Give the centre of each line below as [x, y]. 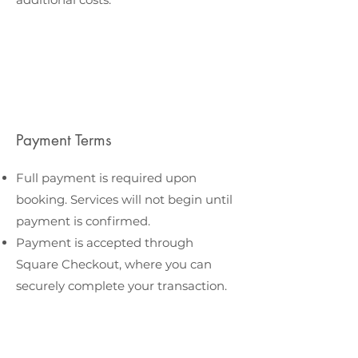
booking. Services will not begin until [124, 199]
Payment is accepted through [105, 243]
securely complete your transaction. [121, 286]
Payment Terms [64, 140]
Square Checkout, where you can [114, 264]
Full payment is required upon [106, 178]
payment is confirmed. [83, 221]
